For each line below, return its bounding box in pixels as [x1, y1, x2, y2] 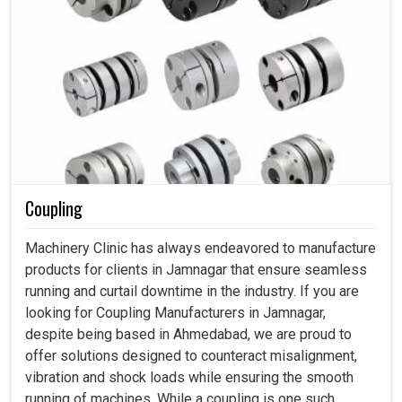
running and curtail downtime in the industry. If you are [25, 283, 359, 301]
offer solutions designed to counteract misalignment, [25, 347, 357, 365]
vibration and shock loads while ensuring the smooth [25, 369, 354, 387]
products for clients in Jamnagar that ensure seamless [25, 261, 367, 279]
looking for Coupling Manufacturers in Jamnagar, [25, 304, 326, 322]
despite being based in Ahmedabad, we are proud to [25, 326, 352, 344]
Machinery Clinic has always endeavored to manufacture [25, 240, 376, 258]
